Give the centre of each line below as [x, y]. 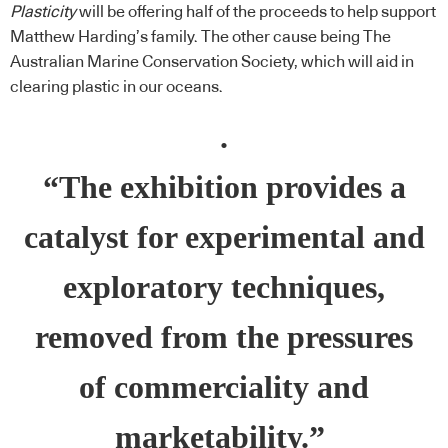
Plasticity [43, 12]
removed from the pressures [224, 337]
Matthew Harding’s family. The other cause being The [200, 37]
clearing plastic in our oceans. [118, 87]
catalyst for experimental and [224, 237]
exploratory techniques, [224, 287]
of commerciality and [224, 387]
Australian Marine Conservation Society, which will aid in [212, 62]
